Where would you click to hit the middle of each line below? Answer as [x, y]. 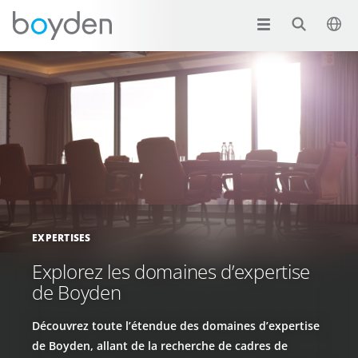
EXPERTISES [62, 238]
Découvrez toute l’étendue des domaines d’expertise [176, 325]
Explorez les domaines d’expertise [171, 271]
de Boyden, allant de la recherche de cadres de [160, 345]
